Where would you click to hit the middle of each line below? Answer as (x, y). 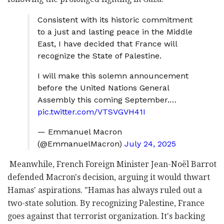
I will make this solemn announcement (113, 75)
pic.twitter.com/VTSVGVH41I (91, 111)
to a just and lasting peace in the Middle (115, 31)
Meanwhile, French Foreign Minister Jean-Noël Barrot (112, 164)
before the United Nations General (103, 87)
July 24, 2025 (150, 143)
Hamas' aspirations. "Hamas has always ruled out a (105, 190)
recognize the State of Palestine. (99, 55)
